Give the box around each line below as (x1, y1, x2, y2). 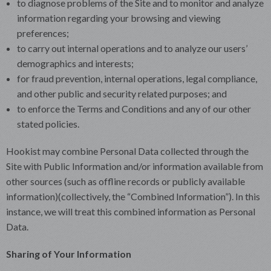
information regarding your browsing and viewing (16, 11, 221, 24)
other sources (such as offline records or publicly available (6, 175, 245, 187)
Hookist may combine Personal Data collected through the (6, 145, 249, 157)
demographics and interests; (16, 57, 134, 69)
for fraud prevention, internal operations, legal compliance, (16, 72, 257, 84)
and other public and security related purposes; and (16, 87, 227, 99)
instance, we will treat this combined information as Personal (6, 205, 255, 217)
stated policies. (16, 117, 79, 129)
